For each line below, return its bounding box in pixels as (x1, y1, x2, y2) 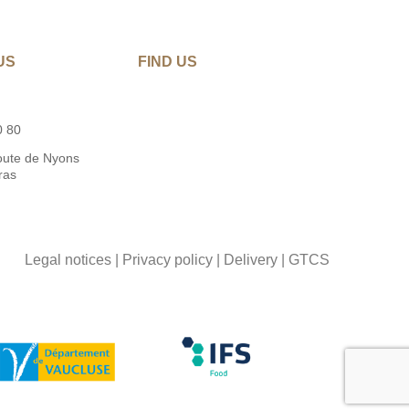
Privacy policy (121, 251, 213, 267)
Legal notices (24, 251, 111, 267)
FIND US (138, 53, 197, 69)
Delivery (223, 251, 278, 267)
